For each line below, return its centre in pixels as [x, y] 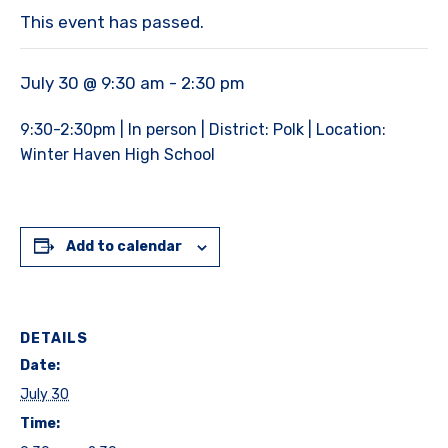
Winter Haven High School [117, 155]
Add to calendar [123, 247]
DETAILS [54, 339]
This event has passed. [112, 22]
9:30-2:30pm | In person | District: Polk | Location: [203, 130]
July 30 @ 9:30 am [92, 83]
